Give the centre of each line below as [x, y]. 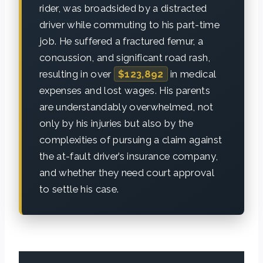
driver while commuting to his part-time [130, 24]
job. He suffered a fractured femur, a [122, 41]
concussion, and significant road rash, [125, 57]
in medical [192, 74]
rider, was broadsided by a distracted [123, 8]
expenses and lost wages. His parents [125, 90]
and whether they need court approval [127, 172]
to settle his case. [79, 189]
